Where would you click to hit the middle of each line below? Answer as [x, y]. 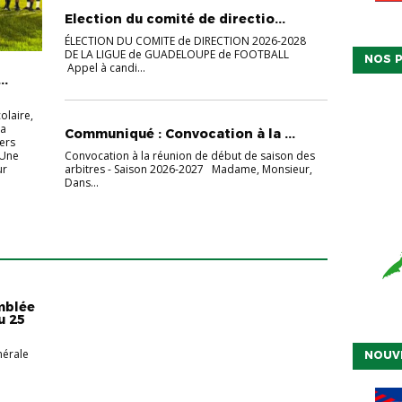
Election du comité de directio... [175, 19]
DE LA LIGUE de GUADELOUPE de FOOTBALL [176, 54]
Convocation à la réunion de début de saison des [189, 156]
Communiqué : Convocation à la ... [179, 134]
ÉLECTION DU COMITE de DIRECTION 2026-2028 [186, 41]
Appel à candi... [105, 68]
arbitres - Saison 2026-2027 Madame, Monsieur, [188, 169]
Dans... [81, 183]
